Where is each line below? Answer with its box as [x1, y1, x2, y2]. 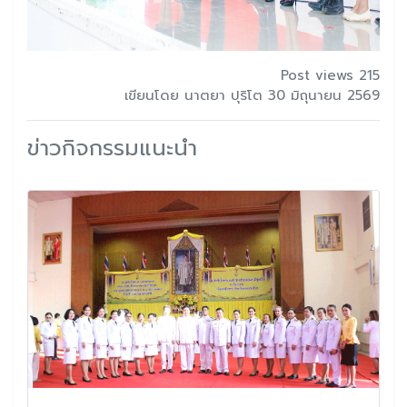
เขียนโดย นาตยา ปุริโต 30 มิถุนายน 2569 [124, 84, 380, 105]
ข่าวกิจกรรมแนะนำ [27, 131, 197, 164]
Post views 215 [281, 65, 380, 85]
